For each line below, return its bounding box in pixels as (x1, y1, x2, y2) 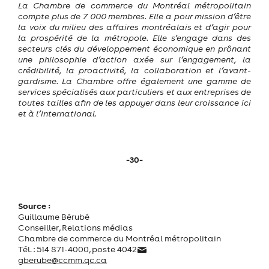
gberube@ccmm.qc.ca (18, 254, 107, 265)
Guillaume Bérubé (18, 211, 89, 222)
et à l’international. (18, 107, 97, 119)
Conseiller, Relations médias (18, 222, 133, 233)
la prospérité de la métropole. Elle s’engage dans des (18, 32, 251, 43)
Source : (18, 199, 52, 211)
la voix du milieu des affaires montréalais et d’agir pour (18, 21, 251, 32)
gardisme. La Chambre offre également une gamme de (18, 75, 251, 86)
